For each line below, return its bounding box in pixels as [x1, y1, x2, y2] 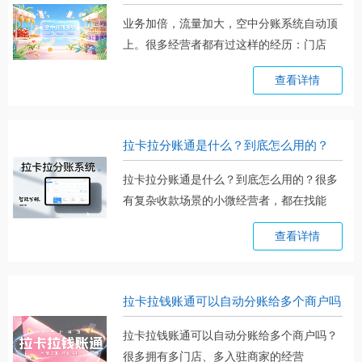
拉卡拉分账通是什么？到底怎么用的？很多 [123, 172, 339, 186]
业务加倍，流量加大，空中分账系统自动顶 [123, 17, 339, 31]
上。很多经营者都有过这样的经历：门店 [123, 38, 327, 52]
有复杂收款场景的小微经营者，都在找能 [123, 193, 327, 207]
